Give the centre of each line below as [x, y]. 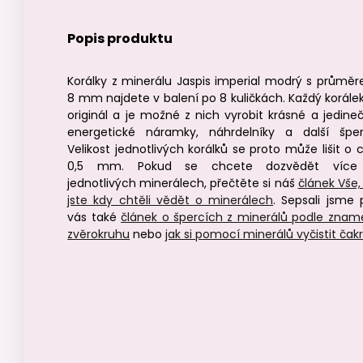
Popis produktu [120, 38]
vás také [94, 217]
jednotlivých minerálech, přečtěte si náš [183, 183]
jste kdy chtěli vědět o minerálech [171, 200]
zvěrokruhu [99, 234]
